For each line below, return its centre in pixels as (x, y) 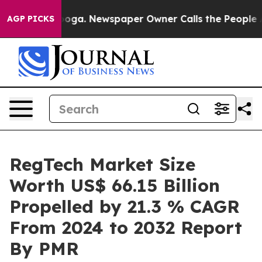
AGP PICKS (31, 19)
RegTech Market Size (102, 164)
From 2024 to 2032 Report (126, 227)
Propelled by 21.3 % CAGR (125, 206)
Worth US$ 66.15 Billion (115, 185)
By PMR (44, 249)
